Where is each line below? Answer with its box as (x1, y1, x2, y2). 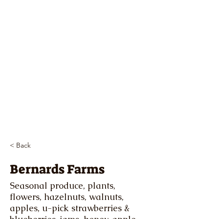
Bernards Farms (10, 161, 105, 177)
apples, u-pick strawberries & (10, 202, 130, 214)
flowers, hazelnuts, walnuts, (10, 191, 124, 202)
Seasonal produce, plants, (10, 180, 115, 191)
